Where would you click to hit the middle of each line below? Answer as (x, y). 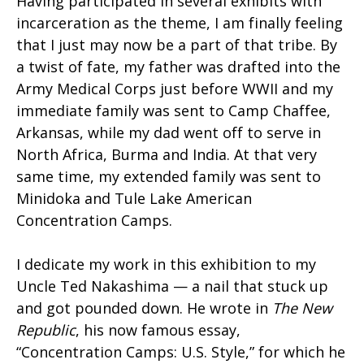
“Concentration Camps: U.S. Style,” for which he (181, 351)
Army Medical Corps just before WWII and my (175, 88)
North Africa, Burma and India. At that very (167, 154)
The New (302, 308)
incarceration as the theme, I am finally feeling (180, 22)
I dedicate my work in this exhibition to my (166, 264)
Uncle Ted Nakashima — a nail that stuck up (172, 286)
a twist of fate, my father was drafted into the (178, 66)
